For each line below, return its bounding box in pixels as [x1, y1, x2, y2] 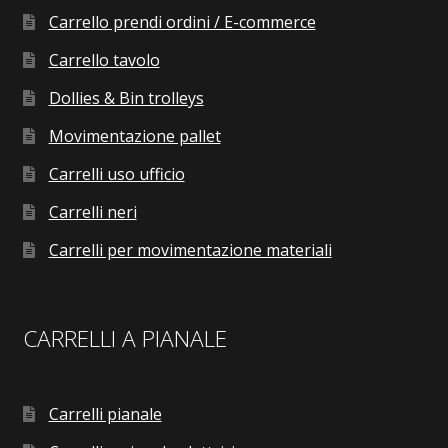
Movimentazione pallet [48, 125, 221, 148]
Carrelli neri [48, 201, 137, 224]
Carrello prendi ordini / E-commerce [48, 11, 316, 34]
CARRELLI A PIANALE [22, 322, 227, 354]
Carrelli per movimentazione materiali [48, 239, 332, 262]
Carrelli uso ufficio [48, 163, 185, 186]
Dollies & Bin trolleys [48, 87, 204, 110]
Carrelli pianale [48, 402, 162, 425]
